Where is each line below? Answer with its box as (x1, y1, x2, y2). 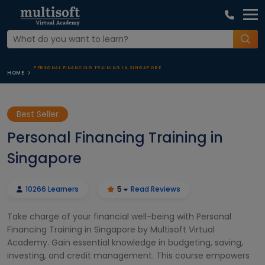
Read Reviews (131, 184, 180, 194)
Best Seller (17, 108, 59, 120)
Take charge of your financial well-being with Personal (7, 211, 231, 222)
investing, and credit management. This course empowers (7, 250, 250, 261)
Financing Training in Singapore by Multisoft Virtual (7, 224, 215, 235)
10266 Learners (24, 184, 79, 194)
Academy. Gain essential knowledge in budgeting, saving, (7, 237, 243, 248)
